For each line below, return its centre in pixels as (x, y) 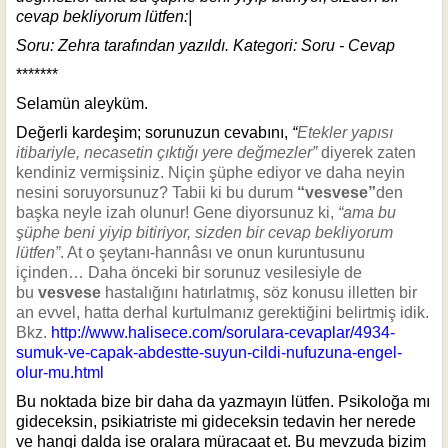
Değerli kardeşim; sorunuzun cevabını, (154, 132)
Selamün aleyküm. (82, 103)
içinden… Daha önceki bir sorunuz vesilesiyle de (189, 272)
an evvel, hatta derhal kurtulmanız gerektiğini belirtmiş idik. (222, 312)
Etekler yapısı (345, 132)
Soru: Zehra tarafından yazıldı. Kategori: (158, 45)
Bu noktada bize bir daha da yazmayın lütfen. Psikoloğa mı (223, 401)
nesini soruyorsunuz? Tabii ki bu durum (156, 192)
